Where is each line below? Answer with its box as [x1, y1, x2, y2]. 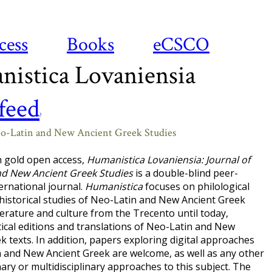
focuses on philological [143, 180, 250, 193]
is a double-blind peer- [133, 166, 238, 180]
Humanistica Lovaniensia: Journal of [87, 153, 250, 166]
